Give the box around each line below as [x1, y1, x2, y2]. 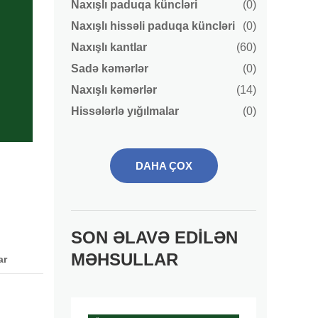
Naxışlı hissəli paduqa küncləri [71, 20, 235, 32]
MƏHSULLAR [71, 250, 178, 269]
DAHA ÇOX [135, 160, 192, 172]
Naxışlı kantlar [71, 41, 147, 53]
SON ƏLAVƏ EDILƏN [71, 228, 238, 247]
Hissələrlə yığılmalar [71, 105, 179, 117]
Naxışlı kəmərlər [71, 84, 157, 96]
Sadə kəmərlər [71, 62, 148, 75]
